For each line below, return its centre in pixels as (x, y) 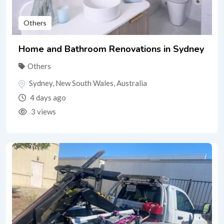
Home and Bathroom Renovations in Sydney (111, 49)
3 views (43, 111)
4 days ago (47, 97)
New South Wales (84, 83)
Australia (132, 83)
